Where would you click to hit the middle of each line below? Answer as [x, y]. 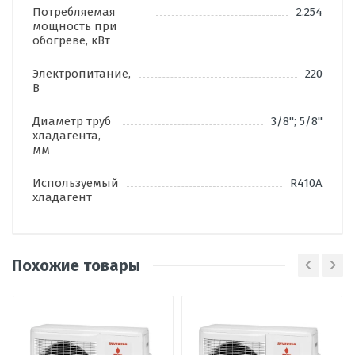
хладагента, [67, 136]
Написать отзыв [95, 311]
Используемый [76, 183]
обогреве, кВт [71, 41]
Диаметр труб [72, 122]
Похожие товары [76, 265]
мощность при [75, 27]
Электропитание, [82, 74]
